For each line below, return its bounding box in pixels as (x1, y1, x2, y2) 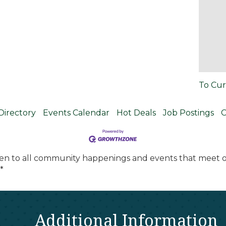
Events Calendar (42, 108, 109, 118)
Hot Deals (116, 108, 156, 118)
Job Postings (162, 108, 214, 118)
